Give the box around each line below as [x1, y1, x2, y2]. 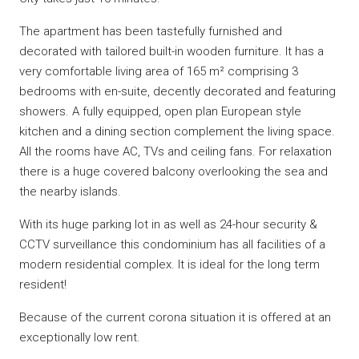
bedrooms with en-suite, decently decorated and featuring [19, 84, 336, 99]
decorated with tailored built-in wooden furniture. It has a [19, 44, 324, 58]
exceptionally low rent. [19, 330, 140, 345]
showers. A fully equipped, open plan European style [19, 104, 301, 119]
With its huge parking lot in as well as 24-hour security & [19, 217, 317, 232]
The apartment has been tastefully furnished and [19, 24, 282, 38]
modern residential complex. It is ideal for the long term [19, 257, 320, 272]
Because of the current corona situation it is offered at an [19, 310, 331, 325]
